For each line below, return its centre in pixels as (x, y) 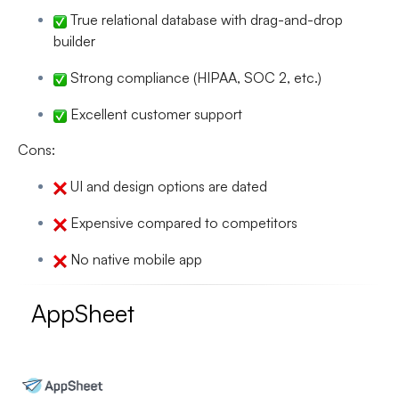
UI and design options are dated (167, 187)
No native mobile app (134, 260)
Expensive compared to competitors (182, 223)
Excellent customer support (155, 114)
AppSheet (83, 313)
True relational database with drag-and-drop (205, 20)
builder (74, 41)
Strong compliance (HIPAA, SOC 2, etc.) (194, 78)
